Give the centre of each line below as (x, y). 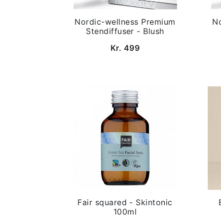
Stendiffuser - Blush (125, 31)
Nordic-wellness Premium (125, 22)
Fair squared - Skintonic (125, 202)
